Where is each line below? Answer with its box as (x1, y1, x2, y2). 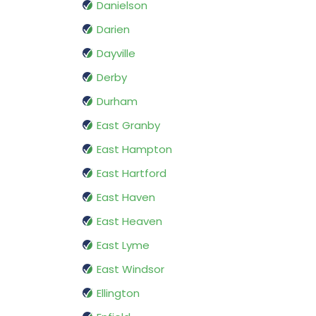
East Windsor (97, 262, 164, 277)
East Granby (97, 118, 160, 133)
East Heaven (97, 214, 162, 229)
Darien (97, 22, 130, 37)
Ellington (97, 286, 140, 301)
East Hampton (97, 142, 172, 157)
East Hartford (97, 166, 166, 181)
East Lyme (97, 238, 150, 253)
